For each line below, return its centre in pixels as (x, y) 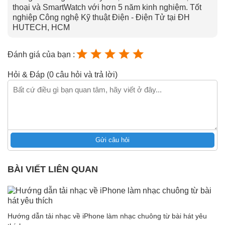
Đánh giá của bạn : (41, 55)
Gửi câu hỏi (113, 140)
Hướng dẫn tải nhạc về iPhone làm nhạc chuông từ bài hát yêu (107, 216)
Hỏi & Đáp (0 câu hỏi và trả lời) (63, 74)
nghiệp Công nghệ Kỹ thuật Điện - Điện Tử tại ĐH (101, 17)
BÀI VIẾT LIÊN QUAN (53, 169)
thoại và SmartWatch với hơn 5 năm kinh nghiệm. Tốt (107, 7)
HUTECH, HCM (41, 27)
